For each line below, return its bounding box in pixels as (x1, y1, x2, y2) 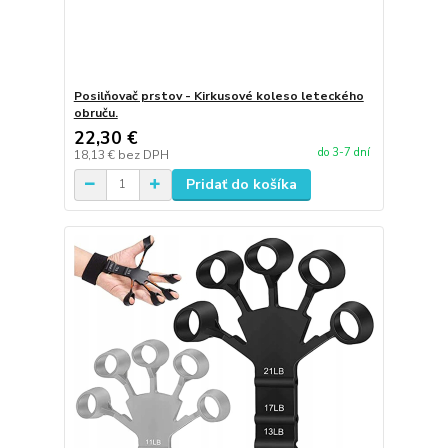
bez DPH (117, 146, 169, 163)
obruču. (73, 104, 118, 121)
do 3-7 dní (317, 145, 370, 160)
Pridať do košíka (185, 174, 297, 194)
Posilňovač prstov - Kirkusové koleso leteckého (73, 87, 364, 104)
